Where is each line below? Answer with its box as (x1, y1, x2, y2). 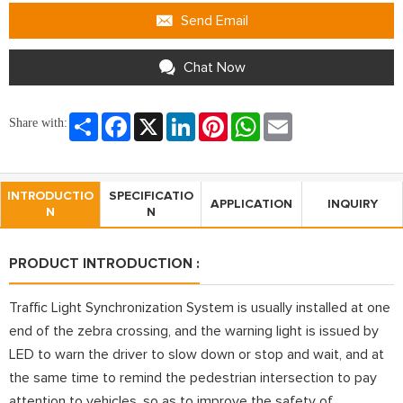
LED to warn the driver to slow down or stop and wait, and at (9, 346, 384, 362)
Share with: (9, 115, 67, 130)
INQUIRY (327, 197, 378, 210)
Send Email (180, 13, 248, 28)
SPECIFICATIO (108, 189, 193, 202)
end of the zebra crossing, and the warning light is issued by (9, 323, 379, 338)
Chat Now (183, 59, 246, 75)
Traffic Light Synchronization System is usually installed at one (9, 300, 390, 315)
